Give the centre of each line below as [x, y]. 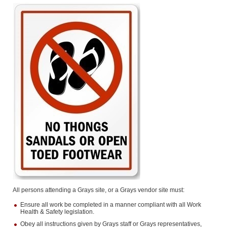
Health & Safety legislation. [57, 212]
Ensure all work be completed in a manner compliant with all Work [110, 205]
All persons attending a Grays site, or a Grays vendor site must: [98, 190]
